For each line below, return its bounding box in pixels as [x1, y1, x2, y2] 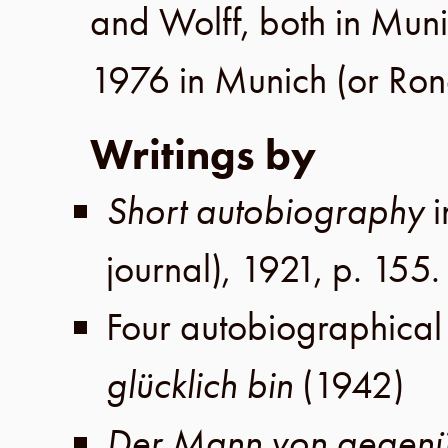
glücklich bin [106, 360, 302, 410]
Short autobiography [106, 186, 433, 236]
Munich [214, 55, 336, 105]
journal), [106, 244, 240, 294]
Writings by [90, 127, 316, 182]
